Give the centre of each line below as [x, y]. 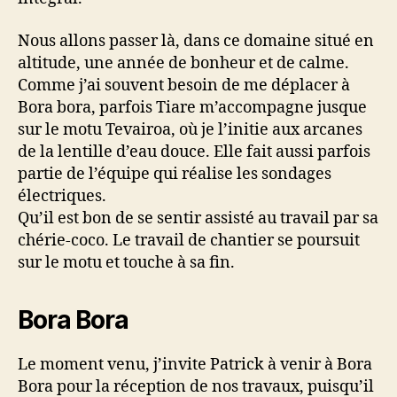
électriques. [64, 196]
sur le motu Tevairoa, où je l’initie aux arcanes [190, 129]
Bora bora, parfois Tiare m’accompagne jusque [192, 107]
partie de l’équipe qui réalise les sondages [175, 174]
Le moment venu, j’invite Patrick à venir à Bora [195, 364]
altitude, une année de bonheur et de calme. [183, 63]
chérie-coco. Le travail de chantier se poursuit [189, 240]
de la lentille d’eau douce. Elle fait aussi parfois [194, 152]
